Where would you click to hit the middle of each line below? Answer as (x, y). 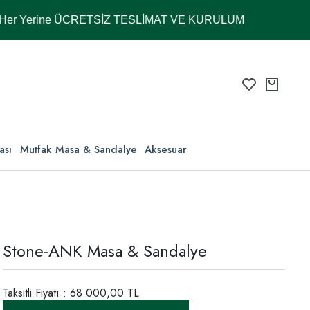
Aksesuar (166, 150)
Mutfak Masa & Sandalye (78, 150)
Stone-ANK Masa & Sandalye (105, 251)
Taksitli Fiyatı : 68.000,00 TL (71, 293)
